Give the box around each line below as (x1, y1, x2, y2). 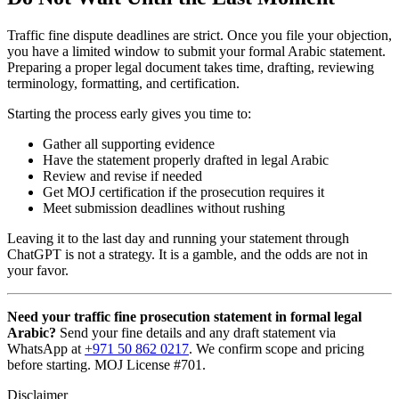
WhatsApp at (7, 341, 85, 357)
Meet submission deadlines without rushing (43, 200, 285, 216)
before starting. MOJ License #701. (7, 357, 206, 373)
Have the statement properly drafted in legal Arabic (43, 152, 329, 168)
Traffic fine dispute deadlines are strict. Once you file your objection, (7, 28, 392, 44)
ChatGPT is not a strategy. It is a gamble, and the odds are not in (7, 247, 368, 263)
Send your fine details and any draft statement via (56, 325, 336, 341)
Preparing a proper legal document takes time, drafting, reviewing (7, 60, 374, 76)
